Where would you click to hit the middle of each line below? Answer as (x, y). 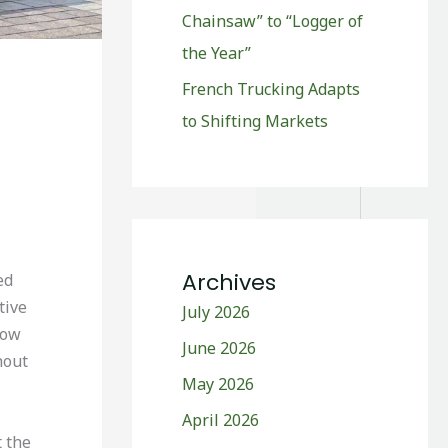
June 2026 (219, 347)
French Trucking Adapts (271, 88)
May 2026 (218, 383)
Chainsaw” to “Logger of (272, 20)
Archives (229, 282)
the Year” (216, 52)
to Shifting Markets (255, 120)
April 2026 (220, 419)
